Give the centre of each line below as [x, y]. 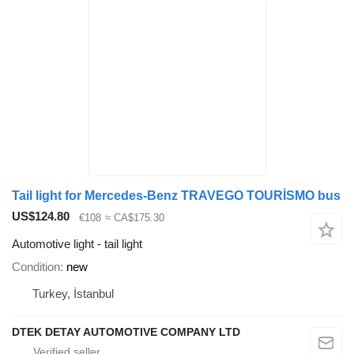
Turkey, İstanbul [73, 294]
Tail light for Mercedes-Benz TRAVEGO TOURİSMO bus [176, 196]
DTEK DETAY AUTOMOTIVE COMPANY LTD [126, 332]
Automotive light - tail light [77, 244]
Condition [36, 267]
